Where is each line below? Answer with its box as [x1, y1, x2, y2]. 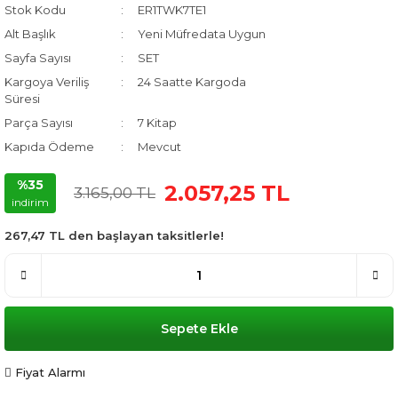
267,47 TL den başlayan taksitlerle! [4, 228, 224, 243]
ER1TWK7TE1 [138, 3, 207, 17]
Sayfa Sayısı [4, 51, 71, 65]
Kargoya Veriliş [4, 75, 89, 89]
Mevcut [138, 139, 182, 154]
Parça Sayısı [4, 115, 73, 130]
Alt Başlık [4, 27, 56, 41]
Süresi [4, 92, 40, 106]
